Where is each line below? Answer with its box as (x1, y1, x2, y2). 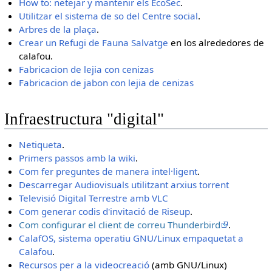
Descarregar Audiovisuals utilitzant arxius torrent (19, 178, 229, 191)
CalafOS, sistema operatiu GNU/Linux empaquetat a (19, 232, 244, 245)
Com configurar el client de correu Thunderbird (19, 219, 221, 231)
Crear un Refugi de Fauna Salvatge (19, 36, 169, 49)
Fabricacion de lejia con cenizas (19, 63, 154, 76)
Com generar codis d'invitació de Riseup (19, 205, 191, 218)
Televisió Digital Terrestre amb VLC (19, 192, 169, 205)
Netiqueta (19, 138, 63, 151)
